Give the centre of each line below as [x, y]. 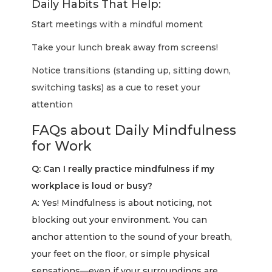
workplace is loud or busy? [92, 186]
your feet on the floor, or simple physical [121, 254]
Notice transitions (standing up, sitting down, [131, 70]
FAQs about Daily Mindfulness [134, 130]
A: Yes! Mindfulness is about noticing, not [122, 203]
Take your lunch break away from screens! [125, 47]
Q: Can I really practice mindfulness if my [123, 169]
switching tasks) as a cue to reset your [116, 87]
